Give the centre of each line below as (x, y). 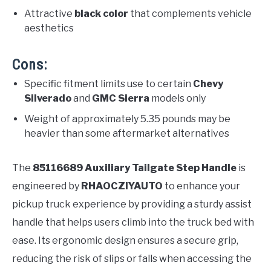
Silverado (48, 98)
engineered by (47, 186)
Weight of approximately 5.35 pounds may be (127, 119)
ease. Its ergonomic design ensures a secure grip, (125, 240)
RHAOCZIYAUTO (122, 186)
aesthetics (49, 28)
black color (101, 13)
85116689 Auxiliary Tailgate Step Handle (135, 168)
